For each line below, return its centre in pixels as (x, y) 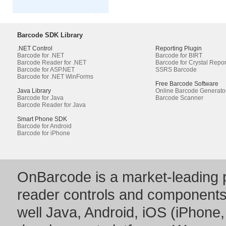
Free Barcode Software (187, 84)
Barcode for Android (44, 126)
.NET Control (35, 48)
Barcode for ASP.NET (46, 70)
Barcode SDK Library (50, 35)
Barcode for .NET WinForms (55, 77)
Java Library (34, 91)
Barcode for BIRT (179, 55)
